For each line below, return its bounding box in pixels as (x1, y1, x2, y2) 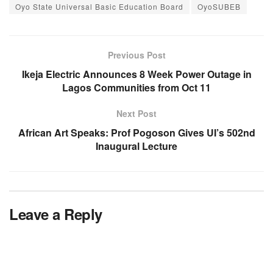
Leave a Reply (9, 203, 102, 224)
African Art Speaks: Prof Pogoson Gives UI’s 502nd (18, 125, 255, 140)
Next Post (116, 107, 157, 119)
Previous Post (107, 48, 166, 61)
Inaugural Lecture (96, 138, 177, 153)
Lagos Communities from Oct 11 (62, 80, 211, 94)
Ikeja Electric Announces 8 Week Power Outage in (21, 66, 252, 81)
